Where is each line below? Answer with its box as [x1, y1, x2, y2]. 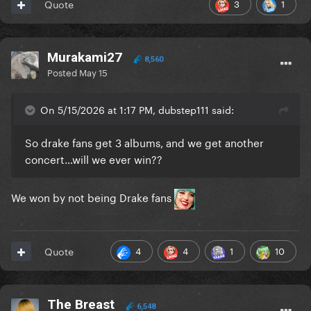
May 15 [79, 65, 108, 79]
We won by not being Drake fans [11, 188, 174, 205]
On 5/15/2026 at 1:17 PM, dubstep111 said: [40, 101, 234, 117]
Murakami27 [47, 49, 122, 66]
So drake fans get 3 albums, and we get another [25, 133, 264, 151]
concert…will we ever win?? [25, 150, 162, 167]
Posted [47, 65, 79, 79]
